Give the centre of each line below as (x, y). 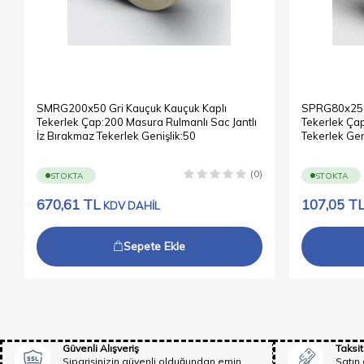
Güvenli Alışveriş (101, 348)
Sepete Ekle (155, 247)
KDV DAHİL (132, 205)
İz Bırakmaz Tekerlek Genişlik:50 (116, 135)
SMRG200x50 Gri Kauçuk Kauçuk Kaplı (132, 108)
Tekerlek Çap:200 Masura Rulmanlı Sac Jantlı (147, 121)
